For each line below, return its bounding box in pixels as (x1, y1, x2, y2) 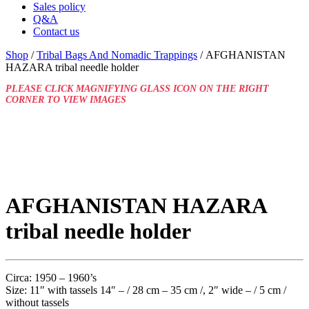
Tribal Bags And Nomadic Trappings (37, 48, 197, 61)
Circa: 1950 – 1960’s (6, 271, 97, 283)
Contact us (33, 25, 79, 37)
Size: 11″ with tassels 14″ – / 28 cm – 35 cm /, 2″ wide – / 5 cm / (6, 283, 286, 296)
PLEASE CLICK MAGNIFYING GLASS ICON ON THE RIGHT (6, 83, 269, 94)
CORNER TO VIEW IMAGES (6, 94, 126, 105)
